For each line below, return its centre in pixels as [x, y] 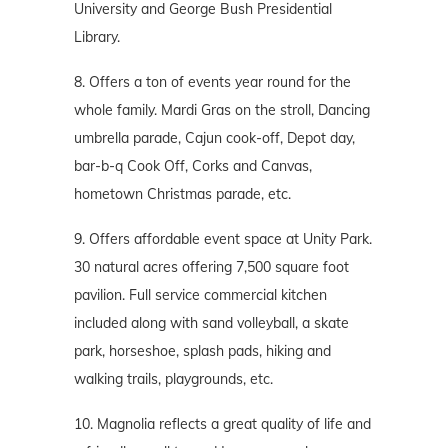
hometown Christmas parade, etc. [182, 194]
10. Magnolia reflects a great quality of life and [222, 424]
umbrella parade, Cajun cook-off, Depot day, [214, 138]
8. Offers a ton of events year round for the [212, 82]
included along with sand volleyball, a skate [211, 323]
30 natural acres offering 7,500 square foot [211, 267]
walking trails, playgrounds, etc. [173, 379]
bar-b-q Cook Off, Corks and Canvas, [193, 166]
